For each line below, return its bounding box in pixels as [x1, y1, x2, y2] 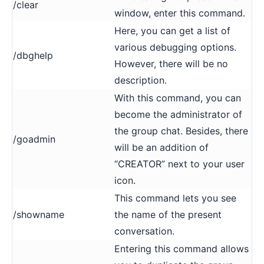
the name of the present [114, 208, 222, 220]
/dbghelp [13, 49, 53, 61]
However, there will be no [114, 57, 228, 70]
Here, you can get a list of [114, 24, 230, 37]
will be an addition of [114, 141, 209, 153]
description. [114, 74, 167, 86]
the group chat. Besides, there [114, 124, 248, 137]
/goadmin [13, 133, 55, 145]
